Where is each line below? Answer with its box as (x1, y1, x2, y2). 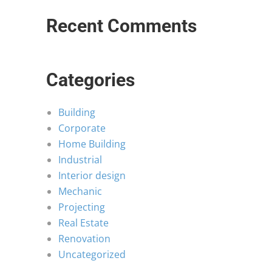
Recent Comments (46, 15, 197, 36)
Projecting (58, 200, 105, 214)
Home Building (58, 137, 126, 151)
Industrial (58, 153, 102, 166)
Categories (46, 69, 135, 90)
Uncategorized (58, 248, 126, 261)
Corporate (58, 121, 106, 135)
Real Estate (58, 216, 109, 229)
